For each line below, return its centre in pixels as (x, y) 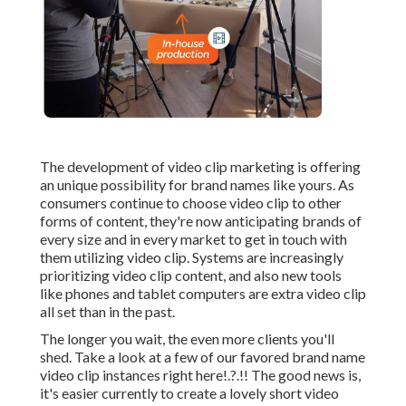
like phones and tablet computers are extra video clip (203, 294)
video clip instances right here (131, 375)
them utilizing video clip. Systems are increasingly (192, 257)
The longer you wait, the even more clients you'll (187, 339)
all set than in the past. (107, 312)
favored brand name (303, 357)
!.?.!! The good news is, (292, 375)
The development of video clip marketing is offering (200, 167)
